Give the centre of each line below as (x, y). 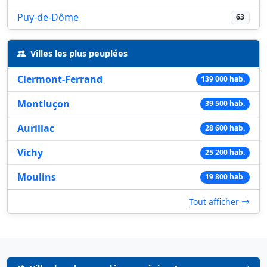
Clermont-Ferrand (60, 80)
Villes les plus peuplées (79, 54)
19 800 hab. (225, 177)
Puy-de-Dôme (48, 18)
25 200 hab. (225, 153)
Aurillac (36, 128)
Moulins (37, 177)
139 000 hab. (223, 79)
